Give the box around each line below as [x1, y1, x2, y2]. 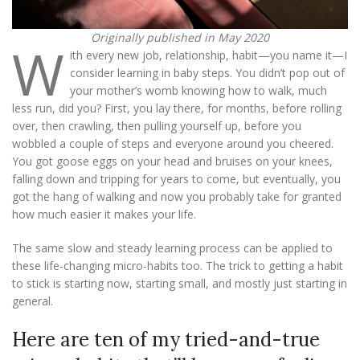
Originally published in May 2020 [91, 30, 269, 46]
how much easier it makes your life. [12, 207, 196, 223]
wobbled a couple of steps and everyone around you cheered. [12, 136, 333, 152]
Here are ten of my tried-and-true [12, 327, 320, 353]
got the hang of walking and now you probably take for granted [12, 189, 342, 205]
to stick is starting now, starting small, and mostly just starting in [12, 276, 347, 292]
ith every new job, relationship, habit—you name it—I [70, 47, 347, 63]
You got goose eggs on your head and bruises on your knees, [12, 153, 333, 170]
